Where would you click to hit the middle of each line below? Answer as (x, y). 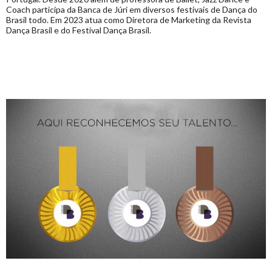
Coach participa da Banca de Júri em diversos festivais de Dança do (132, 9)
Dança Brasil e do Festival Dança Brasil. (79, 30)
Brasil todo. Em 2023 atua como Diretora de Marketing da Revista (129, 19)
